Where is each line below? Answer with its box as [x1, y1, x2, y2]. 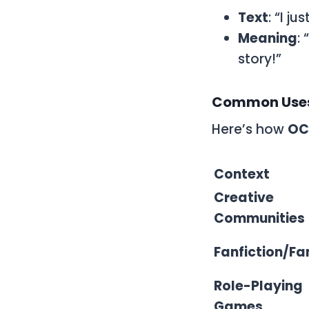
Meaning [238, 28, 297, 48]
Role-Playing [214, 276, 303, 295]
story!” [238, 49, 281, 68]
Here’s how [212, 119, 288, 139]
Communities [214, 208, 305, 228]
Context [214, 164, 270, 183]
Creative [214, 188, 274, 207]
